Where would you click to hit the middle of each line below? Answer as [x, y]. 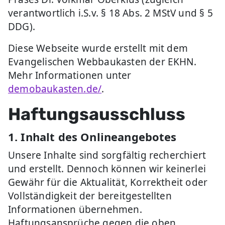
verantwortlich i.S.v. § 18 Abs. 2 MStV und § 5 [110, 13]
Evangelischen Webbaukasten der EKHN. [102, 62]
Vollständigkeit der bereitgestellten [90, 196]
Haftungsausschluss [97, 114]
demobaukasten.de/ [55, 89]
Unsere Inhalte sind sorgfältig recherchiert [107, 155]
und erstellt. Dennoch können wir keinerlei [107, 169]
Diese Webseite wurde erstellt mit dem [98, 48]
